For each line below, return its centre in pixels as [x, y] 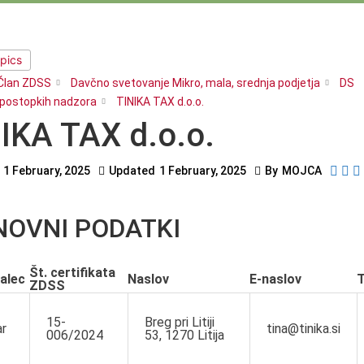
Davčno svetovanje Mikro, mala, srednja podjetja [195, 83]
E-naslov [275, 279]
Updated [132, 171]
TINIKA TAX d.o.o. [160, 102]
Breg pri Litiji [180, 322]
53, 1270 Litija [184, 335]
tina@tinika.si [303, 329]
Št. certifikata [72, 273]
